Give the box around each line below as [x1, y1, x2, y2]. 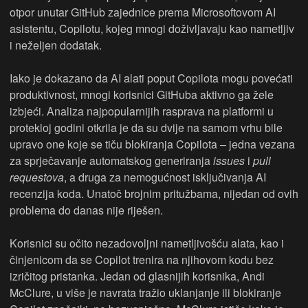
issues [213, 153, 245, 169]
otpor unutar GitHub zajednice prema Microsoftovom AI [10, 4, 276, 21]
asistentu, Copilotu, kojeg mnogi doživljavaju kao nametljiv [10, 21, 294, 37]
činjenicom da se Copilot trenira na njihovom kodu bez [10, 252, 274, 268]
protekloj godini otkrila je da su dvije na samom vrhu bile [10, 120, 283, 136]
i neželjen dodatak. [10, 37, 102, 54]
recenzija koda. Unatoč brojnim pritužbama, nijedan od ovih [10, 186, 298, 202]
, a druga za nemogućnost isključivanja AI [64, 169, 266, 186]
